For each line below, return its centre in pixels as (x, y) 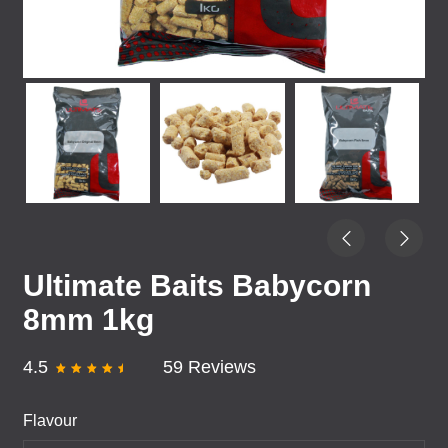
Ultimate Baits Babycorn (197, 285)
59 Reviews (209, 367)
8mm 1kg (88, 319)
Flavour (50, 420)
